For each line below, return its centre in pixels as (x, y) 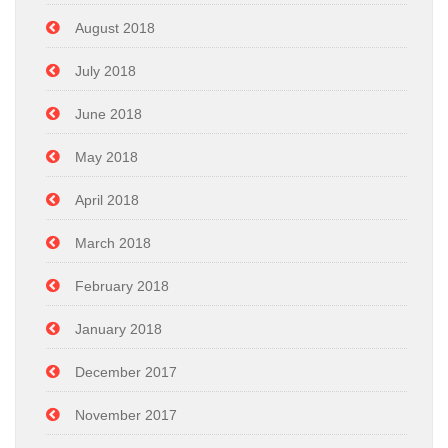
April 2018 (107, 200)
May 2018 (106, 157)
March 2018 (113, 243)
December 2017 (126, 372)
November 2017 (126, 415)
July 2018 (105, 71)
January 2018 (118, 329)
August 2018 (115, 28)
